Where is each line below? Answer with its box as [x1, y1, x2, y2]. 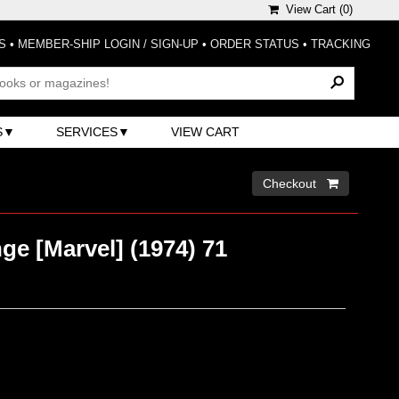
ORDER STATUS [210, 37, 299, 51]
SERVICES [56, 124, 118, 139]
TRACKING [311, 37, 370, 51]
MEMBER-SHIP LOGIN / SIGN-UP [18, 37, 199, 51]
